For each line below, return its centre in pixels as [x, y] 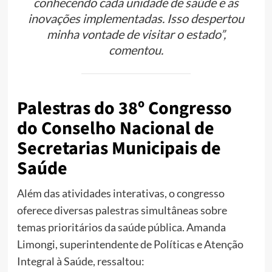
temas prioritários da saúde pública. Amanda [121, 227]
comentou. [136, 50]
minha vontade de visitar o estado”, [136, 34]
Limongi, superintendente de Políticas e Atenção [130, 244]
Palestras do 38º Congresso [124, 108]
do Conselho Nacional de [115, 128]
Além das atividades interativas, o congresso [121, 193]
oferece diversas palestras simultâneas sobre [122, 210]
